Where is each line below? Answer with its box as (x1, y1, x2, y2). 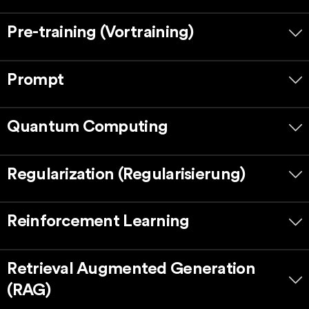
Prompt (7, 71, 64, 88)
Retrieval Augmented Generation (7, 260, 255, 277)
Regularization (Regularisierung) (7, 166, 246, 183)
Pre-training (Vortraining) (7, 24, 194, 41)
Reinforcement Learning (7, 213, 190, 230)
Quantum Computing (7, 119, 168, 136)
